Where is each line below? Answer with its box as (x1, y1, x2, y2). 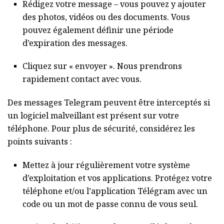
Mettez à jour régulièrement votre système (22, 159, 190, 170)
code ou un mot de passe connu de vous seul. (22, 198, 198, 209)
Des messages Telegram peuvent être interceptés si (7, 97, 210, 108)
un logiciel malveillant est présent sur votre (7, 110, 179, 121)
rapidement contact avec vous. (22, 73, 141, 85)
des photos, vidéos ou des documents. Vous (22, 11, 190, 22)
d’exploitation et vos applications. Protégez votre (22, 172, 212, 183)
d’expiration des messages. (22, 37, 127, 48)
